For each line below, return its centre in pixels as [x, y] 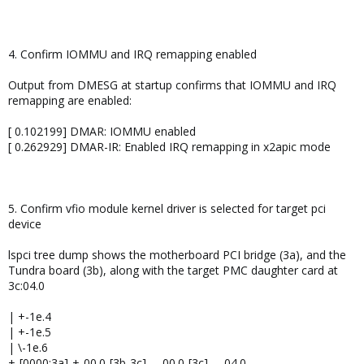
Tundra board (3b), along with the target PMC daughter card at [173, 270]
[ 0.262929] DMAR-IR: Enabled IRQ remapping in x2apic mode [169, 147]
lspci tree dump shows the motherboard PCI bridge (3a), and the [177, 255]
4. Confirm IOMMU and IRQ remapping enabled [132, 54]
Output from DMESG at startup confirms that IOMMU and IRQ [172, 85]
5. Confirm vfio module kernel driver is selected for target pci [167, 208]
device [25, 224]
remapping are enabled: [70, 100]
